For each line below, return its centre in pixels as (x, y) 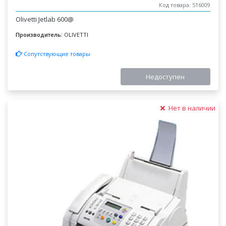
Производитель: (39, 35)
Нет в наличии (191, 108)
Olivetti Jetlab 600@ (45, 19)
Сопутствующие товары (56, 53)
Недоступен (165, 76)
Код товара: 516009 (184, 5)
